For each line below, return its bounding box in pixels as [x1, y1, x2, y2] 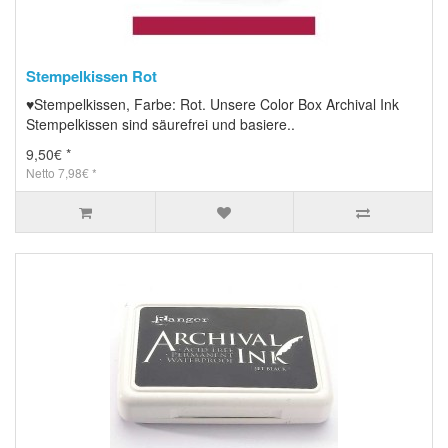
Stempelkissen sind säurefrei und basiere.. [26, 113, 295, 134]
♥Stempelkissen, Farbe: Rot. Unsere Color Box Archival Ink [26, 93, 399, 114]
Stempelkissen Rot [26, 64, 157, 87]
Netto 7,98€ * [26, 163, 97, 181]
